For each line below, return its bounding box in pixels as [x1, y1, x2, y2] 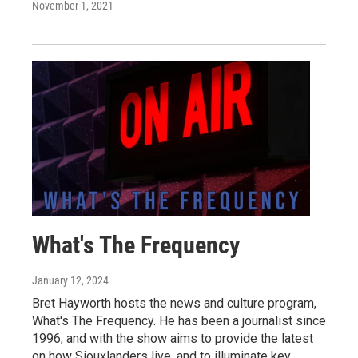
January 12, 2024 [32, 273, 109, 287]
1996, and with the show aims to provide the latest [32, 330, 313, 346]
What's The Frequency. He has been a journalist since [32, 312, 326, 328]
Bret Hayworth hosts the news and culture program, [32, 295, 316, 311]
